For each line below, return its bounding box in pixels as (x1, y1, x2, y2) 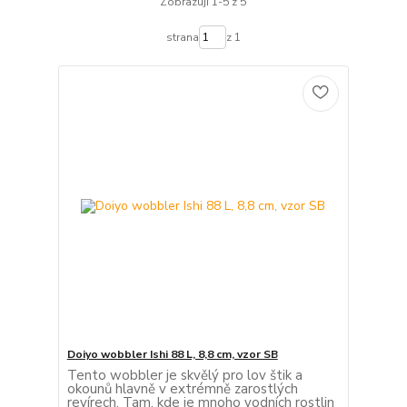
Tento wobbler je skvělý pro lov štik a (66, 365, 303, 384)
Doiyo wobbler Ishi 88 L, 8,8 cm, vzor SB (66, 346, 278, 362)
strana (165, 29, 199, 45)
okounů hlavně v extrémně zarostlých (66, 379, 298, 398)
